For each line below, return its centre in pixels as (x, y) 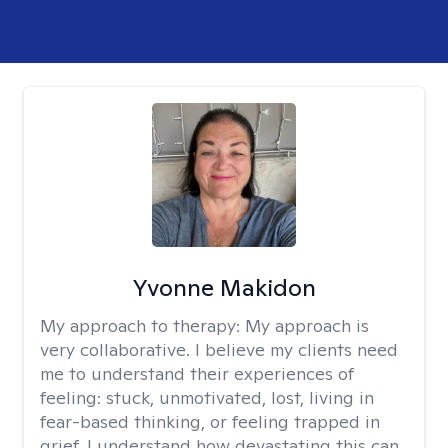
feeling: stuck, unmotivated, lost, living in (207, 397)
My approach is (307, 325)
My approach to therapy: (142, 325)
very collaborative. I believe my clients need (219, 349)
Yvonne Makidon (223, 287)
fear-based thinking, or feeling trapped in (210, 421)
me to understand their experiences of (197, 373)
